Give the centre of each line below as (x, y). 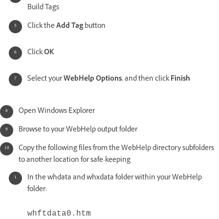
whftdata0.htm (59, 213)
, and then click (146, 79)
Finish (180, 79)
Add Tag (70, 26)
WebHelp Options (93, 79)
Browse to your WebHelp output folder (78, 130)
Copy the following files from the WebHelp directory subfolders (116, 149)
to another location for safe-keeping (75, 160)
